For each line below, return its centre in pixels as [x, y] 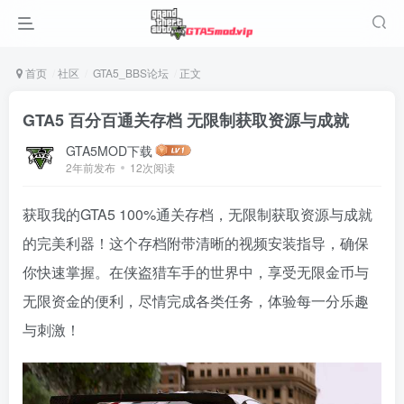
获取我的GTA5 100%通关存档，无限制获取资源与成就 [197, 214]
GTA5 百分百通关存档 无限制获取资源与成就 [186, 120]
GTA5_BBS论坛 [129, 73]
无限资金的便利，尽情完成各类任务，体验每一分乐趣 [196, 301]
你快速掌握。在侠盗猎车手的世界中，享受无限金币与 [196, 272]
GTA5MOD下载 [109, 150]
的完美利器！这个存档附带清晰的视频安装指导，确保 [196, 243]
